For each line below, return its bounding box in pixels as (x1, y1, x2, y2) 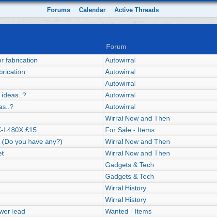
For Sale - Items (105, 126, 155, 134)
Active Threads (114, 6, 159, 14)
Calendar (79, 6, 106, 14)
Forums (47, 6, 71, 14)
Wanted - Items (105, 207, 152, 215)
